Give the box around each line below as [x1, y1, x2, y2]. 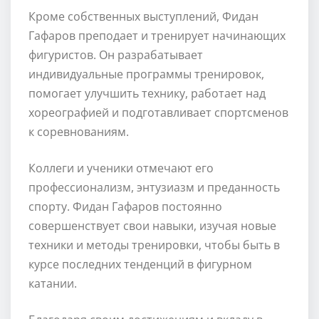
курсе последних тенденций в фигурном [28, 256, 252, 272]
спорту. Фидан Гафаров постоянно [28, 198, 222, 214]
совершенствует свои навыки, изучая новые [28, 217, 276, 234]
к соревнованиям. [28, 123, 129, 140]
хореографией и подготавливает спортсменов [28, 104, 288, 120]
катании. [28, 275, 77, 291]
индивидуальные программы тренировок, [28, 66, 264, 82]
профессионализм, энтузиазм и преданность [28, 179, 280, 195]
